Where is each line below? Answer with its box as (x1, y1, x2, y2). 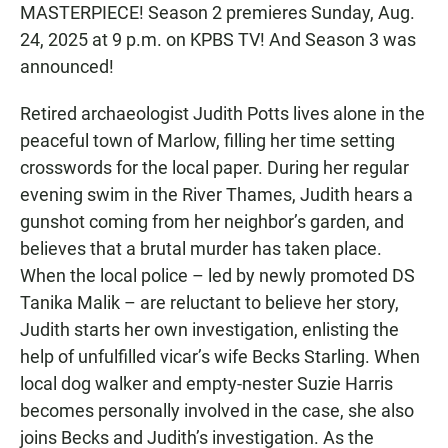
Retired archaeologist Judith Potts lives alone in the (20, 103, 425, 125)
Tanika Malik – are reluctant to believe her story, (20, 292, 399, 314)
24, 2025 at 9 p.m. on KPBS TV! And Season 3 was (20, 29, 416, 51)
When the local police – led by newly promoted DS (20, 265, 415, 287)
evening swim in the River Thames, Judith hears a (20, 184, 413, 206)
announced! (20, 56, 114, 78)
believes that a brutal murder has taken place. (20, 238, 382, 260)
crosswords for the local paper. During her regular (20, 157, 409, 179)
